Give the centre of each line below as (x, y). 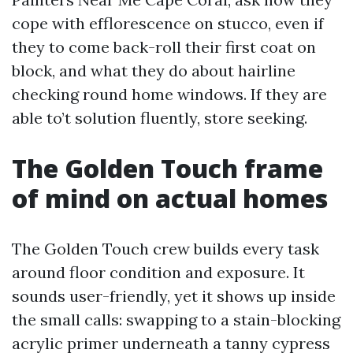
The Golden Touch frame (167, 168)
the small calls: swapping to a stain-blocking (176, 320)
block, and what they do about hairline (154, 71)
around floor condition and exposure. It (158, 272)
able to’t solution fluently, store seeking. (160, 118)
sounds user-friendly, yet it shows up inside (174, 296)
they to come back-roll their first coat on (164, 47)
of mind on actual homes (170, 198)
